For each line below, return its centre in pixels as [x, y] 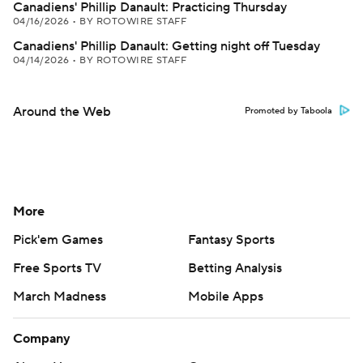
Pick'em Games [58, 240]
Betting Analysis [235, 268]
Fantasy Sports [231, 240]
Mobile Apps [226, 297]
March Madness [60, 297]
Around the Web [62, 112]
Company [42, 339]
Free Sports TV [57, 268]
